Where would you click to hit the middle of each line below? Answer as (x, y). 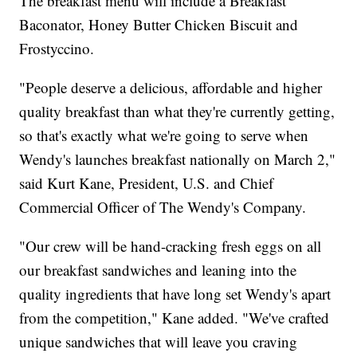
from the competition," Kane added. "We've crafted (175, 318)
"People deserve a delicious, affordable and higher (171, 88)
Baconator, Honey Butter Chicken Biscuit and (159, 25)
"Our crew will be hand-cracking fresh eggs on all (171, 246)
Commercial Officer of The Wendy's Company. (163, 207)
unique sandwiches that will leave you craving (159, 342)
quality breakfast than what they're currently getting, (177, 112)
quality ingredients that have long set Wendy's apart (175, 294)
